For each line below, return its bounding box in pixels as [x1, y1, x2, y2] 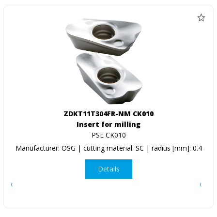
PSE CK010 [91, 130, 126, 139]
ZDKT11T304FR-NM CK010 [63, 108, 154, 118]
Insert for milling [77, 119, 140, 129]
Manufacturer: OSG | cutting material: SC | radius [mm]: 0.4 [15, 143, 202, 153]
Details [97, 164, 120, 174]
